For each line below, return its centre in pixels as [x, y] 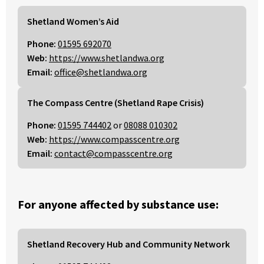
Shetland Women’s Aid [73, 22]
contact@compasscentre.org [113, 154]
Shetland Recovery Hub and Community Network [128, 244]
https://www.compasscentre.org [114, 139]
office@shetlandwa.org [101, 72]
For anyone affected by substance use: [118, 204]
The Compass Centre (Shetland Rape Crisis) [115, 103]
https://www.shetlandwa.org [107, 58]
